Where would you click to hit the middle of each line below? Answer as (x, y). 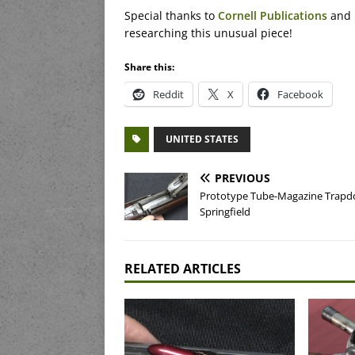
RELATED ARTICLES (183, 269)
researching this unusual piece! (208, 33)
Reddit (168, 95)
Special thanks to (171, 16)
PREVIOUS (242, 178)
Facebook (300, 95)
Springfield (225, 212)
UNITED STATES (202, 139)
